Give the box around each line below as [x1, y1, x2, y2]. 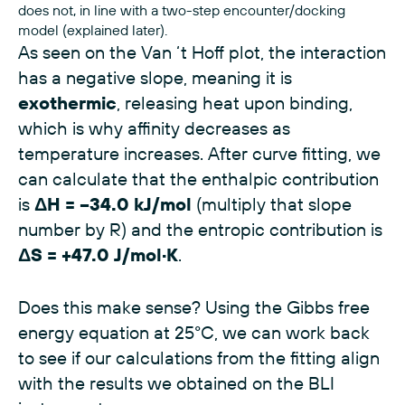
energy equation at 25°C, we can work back [18, 321, 370, 344]
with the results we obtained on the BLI [18, 372, 334, 395]
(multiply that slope [192, 193, 352, 216]
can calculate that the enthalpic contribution [18, 167, 379, 191]
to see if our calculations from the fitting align [18, 346, 380, 370]
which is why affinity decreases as [18, 117, 290, 140]
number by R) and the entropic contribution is [18, 218, 382, 241]
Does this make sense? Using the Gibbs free [18, 296, 370, 319]
